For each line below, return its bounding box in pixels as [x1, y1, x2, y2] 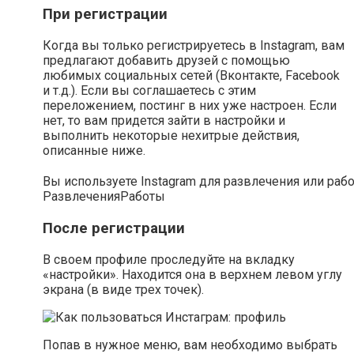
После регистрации [43, 220, 185, 238]
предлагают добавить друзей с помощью [43, 53, 290, 69]
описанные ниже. [43, 143, 145, 159]
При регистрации [43, 6, 168, 24]
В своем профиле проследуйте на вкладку [43, 251, 295, 267]
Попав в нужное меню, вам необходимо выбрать [43, 337, 337, 352]
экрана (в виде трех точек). [43, 281, 204, 297]
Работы [120, 189, 165, 205]
